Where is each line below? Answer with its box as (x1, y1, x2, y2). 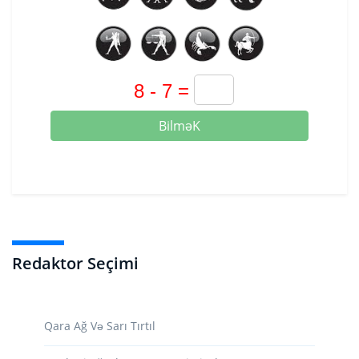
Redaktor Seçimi (12, 252, 139, 274)
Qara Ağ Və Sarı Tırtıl (44, 317, 155, 333)
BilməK (159, 116, 200, 135)
